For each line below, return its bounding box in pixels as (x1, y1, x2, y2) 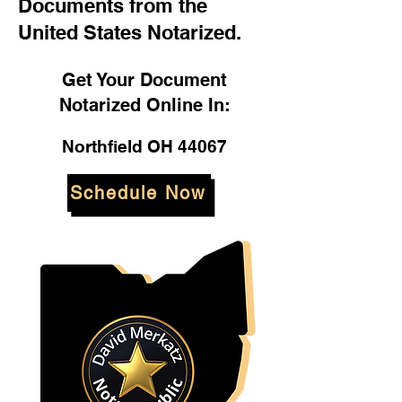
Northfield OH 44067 (62, 136, 227, 156)
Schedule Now (69, 182, 205, 204)
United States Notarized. (18, 21, 241, 44)
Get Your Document (62, 69, 227, 91)
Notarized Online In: (58, 94, 231, 116)
